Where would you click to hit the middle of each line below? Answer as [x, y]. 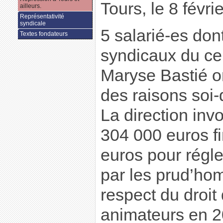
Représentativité [42, 17]
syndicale [33, 24]
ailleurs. [30, 6]
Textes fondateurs [44, 34]
